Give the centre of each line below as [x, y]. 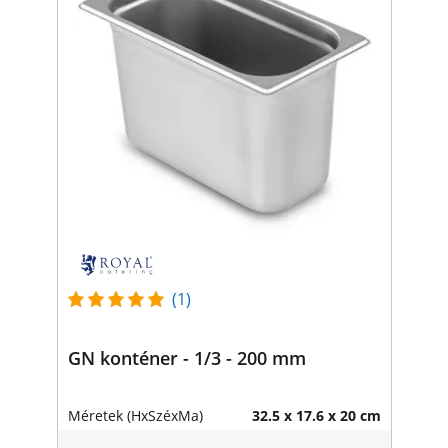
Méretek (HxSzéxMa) [135, 415]
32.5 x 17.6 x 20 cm [316, 415]
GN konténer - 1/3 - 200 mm [186, 357]
